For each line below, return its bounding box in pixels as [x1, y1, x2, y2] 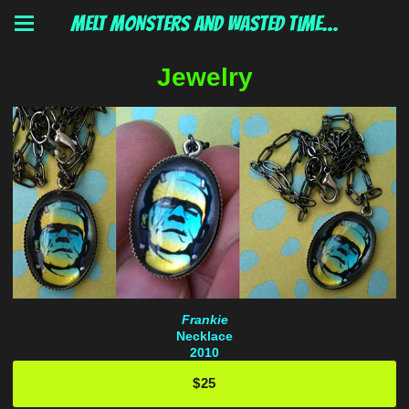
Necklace [176, 329, 233, 343]
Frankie [181, 312, 228, 327]
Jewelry [156, 63, 253, 91]
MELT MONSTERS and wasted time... [70, 12, 339, 35]
